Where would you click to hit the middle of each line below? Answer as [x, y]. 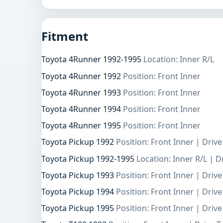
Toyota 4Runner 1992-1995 [92, 59]
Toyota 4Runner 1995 [82, 126]
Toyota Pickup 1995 [79, 208]
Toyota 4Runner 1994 [82, 109]
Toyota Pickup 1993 [79, 175]
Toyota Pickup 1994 [79, 191]
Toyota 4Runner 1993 [82, 92]
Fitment [65, 36]
